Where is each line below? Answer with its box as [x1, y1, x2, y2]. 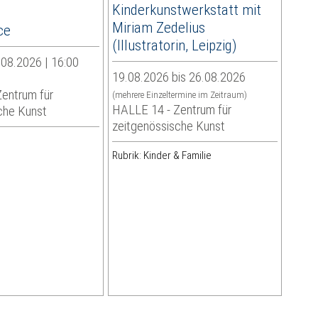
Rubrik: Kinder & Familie [111, 149, 212, 163]
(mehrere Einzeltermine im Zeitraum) [111, 89, 247, 101]
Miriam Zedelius [111, 18, 205, 37]
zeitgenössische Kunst [111, 118, 225, 135]
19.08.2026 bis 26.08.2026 [111, 69, 246, 86]
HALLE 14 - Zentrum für [111, 102, 231, 119]
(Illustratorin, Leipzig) [111, 36, 237, 55]
